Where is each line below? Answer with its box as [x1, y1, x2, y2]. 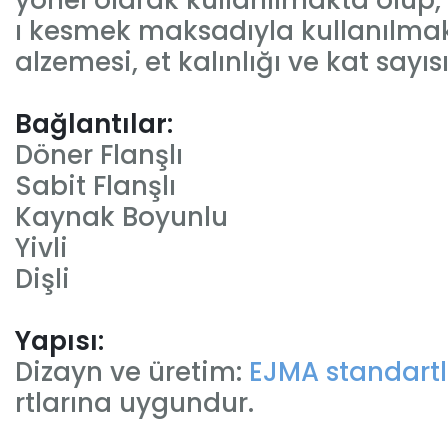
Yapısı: [15, 323, 104, 359]
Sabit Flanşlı [15, 168, 176, 204]
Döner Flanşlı [15, 137, 183, 173]
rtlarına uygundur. [15, 385, 254, 421]
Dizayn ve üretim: [15, 354, 249, 390]
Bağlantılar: [15, 106, 173, 142]
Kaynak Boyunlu [15, 199, 228, 235]
